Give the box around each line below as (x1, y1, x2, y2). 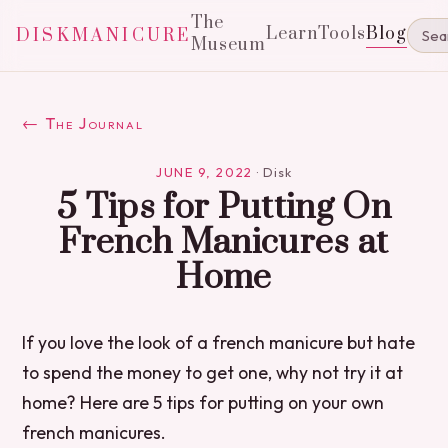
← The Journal (22, 113, 144, 133)
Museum (191, 34, 267, 56)
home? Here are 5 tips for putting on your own (22, 391, 385, 414)
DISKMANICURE (16, 24, 192, 47)
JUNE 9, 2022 (156, 164, 253, 180)
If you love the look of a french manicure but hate (22, 331, 416, 354)
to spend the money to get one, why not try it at (22, 361, 404, 384)
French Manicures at (59, 221, 389, 265)
